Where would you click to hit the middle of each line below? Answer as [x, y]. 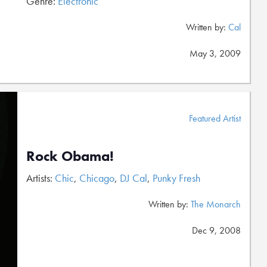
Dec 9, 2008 [216, 230]
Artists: [41, 178]
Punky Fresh [176, 178]
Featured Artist [215, 118]
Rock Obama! [70, 156]
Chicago [97, 178]
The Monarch [216, 204]
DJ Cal [133, 178]
